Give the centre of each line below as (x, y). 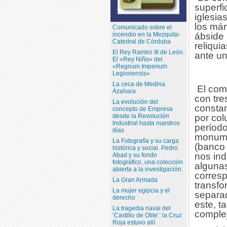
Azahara (124, 91)
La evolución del (135, 102)
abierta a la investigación (147, 169)
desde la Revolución (141, 116)
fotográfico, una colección (147, 162)
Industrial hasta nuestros (146, 123)
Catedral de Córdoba (141, 42)
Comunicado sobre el (142, 28)
